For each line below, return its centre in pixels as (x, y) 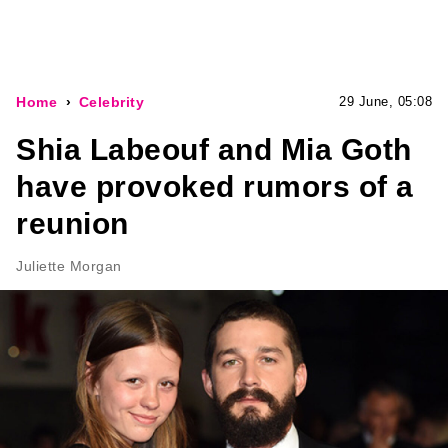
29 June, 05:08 (385, 101)
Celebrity (111, 102)
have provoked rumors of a (215, 186)
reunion (72, 223)
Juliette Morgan (69, 266)
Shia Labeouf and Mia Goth (214, 149)
